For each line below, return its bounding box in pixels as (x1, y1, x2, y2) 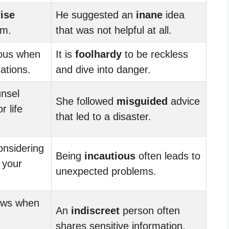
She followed (56, 95, 117, 107)
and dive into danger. (56, 63, 151, 75)
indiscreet (71, 204, 120, 216)
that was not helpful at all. (56, 24, 172, 36)
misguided (117, 95, 168, 107)
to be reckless (122, 48, 188, 60)
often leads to (135, 150, 200, 162)
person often (120, 204, 180, 216)
